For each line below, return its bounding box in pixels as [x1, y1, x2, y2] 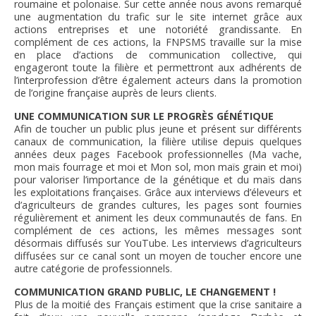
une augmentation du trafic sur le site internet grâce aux [14, 10, 302, 24]
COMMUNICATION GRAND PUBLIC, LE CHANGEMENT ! [14, 285, 276, 299]
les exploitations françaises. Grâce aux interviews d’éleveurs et [14, 186, 302, 200]
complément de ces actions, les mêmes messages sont [14, 224, 302, 238]
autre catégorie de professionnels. [14, 262, 172, 276]
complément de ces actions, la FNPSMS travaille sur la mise [14, 35, 302, 49]
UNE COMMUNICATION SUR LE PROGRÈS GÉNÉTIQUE [14, 109, 274, 123]
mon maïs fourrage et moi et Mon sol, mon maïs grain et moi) [14, 160, 302, 174]
